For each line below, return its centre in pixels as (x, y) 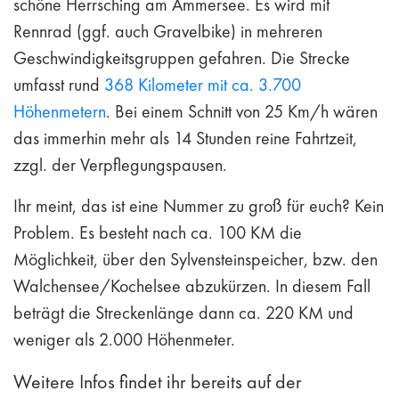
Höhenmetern (60, 112)
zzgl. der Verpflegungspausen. (120, 165)
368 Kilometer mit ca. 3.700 (203, 85)
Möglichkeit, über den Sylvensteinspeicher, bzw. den (195, 260)
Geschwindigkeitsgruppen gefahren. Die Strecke (182, 58)
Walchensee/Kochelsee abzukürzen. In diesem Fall (192, 286)
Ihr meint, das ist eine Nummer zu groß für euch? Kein (199, 206)
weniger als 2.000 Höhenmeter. (124, 340)
